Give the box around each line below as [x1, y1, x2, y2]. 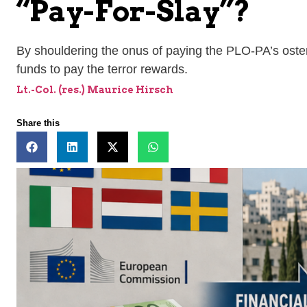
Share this [16, 118, 60, 129]
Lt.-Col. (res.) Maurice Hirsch [16, 84, 173, 96]
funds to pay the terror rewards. [16, 62, 188, 77]
